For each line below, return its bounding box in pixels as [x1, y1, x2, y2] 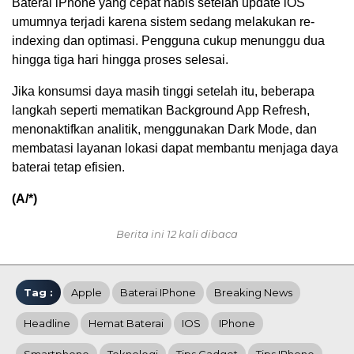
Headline [24, 317, 70, 330]
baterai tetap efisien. [12, 160, 125, 175]
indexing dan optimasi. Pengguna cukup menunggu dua [12, 34, 325, 48]
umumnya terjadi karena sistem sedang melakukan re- [12, 15, 314, 29]
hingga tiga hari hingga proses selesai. [12, 53, 228, 67]
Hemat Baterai [88, 317, 164, 330]
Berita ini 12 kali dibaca [116, 228, 238, 241]
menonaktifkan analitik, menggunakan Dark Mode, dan [12, 122, 317, 137]
